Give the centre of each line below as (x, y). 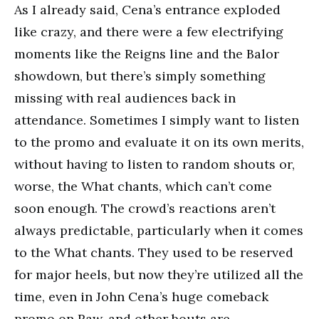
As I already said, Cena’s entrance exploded (147, 10)
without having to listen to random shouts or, (155, 164)
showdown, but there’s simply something (140, 76)
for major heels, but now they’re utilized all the (159, 274)
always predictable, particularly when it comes (159, 230)
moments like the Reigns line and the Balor (147, 54)
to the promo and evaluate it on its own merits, (159, 142)
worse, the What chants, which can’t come (143, 186)
